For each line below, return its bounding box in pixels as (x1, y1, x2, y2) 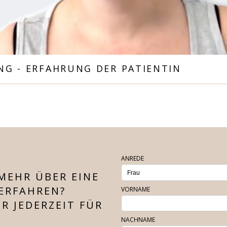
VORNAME (121, 185, 150, 194)
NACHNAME (121, 215, 155, 224)
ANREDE (121, 154, 144, 163)
